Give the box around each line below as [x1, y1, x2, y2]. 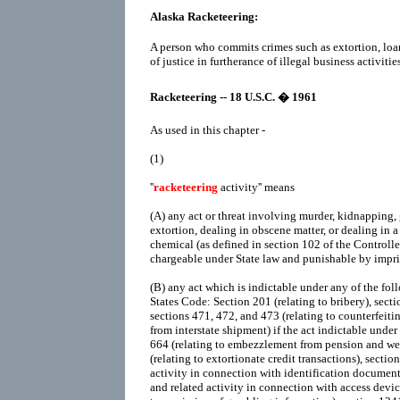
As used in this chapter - [150, 122, 265, 137]
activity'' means [218, 179, 295, 194]
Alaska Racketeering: [150, 9, 258, 23]
